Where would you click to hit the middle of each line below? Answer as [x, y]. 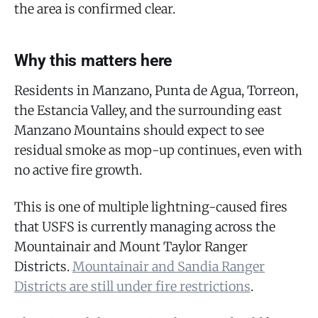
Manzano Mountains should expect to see [139, 130]
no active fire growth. [78, 170]
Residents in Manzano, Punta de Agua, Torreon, [156, 90]
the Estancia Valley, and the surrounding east [148, 110]
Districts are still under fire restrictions [132, 286]
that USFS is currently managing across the [145, 226]
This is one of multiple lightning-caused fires [151, 207]
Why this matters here [93, 60]
